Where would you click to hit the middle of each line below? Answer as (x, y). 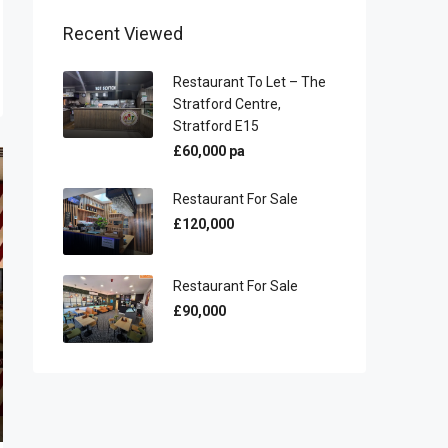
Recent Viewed (123, 33)
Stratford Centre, (227, 103)
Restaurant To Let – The (249, 81)
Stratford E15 (216, 125)
